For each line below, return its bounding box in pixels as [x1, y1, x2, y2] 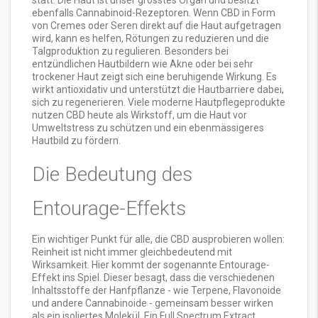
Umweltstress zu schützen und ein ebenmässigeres [32, 122, 264, 134]
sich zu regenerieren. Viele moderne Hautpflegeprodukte [32, 97, 285, 109]
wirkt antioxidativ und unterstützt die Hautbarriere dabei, [32, 84, 284, 96]
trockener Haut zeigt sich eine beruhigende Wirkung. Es [32, 71, 277, 83]
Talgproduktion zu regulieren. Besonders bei [32, 45, 229, 57]
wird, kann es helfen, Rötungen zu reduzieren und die [32, 33, 269, 45]
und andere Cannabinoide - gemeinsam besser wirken [32, 297, 273, 309]
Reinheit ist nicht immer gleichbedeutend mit [32, 246, 232, 258]
